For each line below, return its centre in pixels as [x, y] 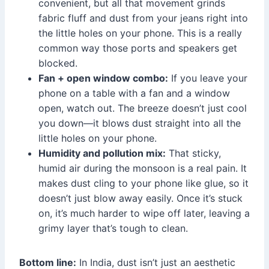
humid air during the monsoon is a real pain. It [143, 168]
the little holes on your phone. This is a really [140, 33]
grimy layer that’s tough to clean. [113, 228]
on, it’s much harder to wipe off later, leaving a [144, 213]
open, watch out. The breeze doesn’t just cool [143, 108]
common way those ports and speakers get [138, 48]
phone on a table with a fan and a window [134, 93]
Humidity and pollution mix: [102, 153]
